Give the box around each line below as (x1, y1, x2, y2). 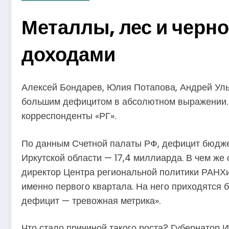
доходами (21, 41, 116, 68)
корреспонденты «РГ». (21, 109, 116, 123)
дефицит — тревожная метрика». (21, 194, 161, 207)
